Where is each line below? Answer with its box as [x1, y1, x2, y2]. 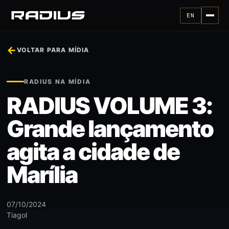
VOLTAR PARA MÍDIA [17, 46, 89, 54]
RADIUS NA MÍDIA [24, 78, 91, 85]
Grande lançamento [7, 115, 213, 143]
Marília [7, 161, 77, 189]
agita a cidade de [7, 138, 179, 166]
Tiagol [7, 211, 27, 219]
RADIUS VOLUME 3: [7, 92, 212, 120]
